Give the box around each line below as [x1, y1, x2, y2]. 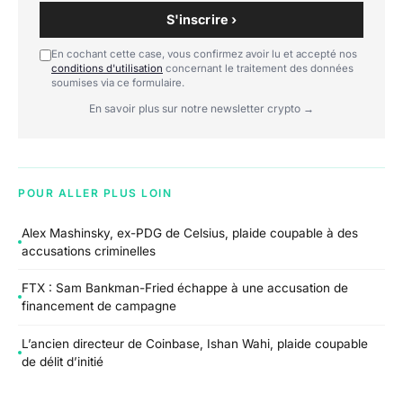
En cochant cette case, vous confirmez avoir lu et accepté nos [51, 48, 357, 61]
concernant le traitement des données [163, 62, 354, 76]
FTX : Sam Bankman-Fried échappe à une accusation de [22, 281, 348, 296]
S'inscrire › [166, 12, 237, 28]
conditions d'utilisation [51, 62, 163, 76]
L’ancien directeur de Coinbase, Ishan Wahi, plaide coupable [22, 336, 368, 352]
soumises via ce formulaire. [51, 76, 184, 90]
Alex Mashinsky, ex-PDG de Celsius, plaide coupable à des [22, 225, 358, 240]
